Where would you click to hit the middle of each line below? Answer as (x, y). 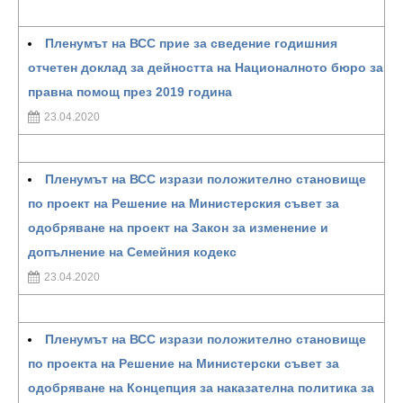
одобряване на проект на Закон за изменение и (178, 228)
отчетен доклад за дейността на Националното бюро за (206, 67)
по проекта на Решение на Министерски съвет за (184, 363)
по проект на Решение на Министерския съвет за (184, 203)
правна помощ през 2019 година (130, 92)
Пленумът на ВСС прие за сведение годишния (191, 43)
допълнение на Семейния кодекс (132, 252)
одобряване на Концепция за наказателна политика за (201, 388)
